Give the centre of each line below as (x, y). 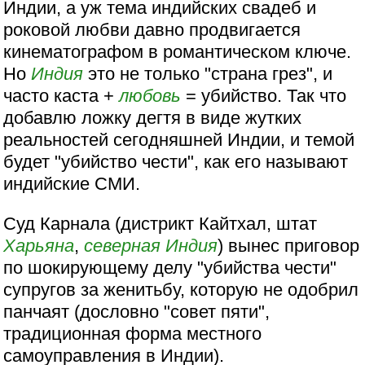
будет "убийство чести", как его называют (176, 162)
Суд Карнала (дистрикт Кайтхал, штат (161, 224)
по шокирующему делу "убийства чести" (170, 268)
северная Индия (151, 246)
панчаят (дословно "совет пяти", (137, 312)
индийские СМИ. (72, 184)
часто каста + (62, 96)
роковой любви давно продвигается (152, 30)
